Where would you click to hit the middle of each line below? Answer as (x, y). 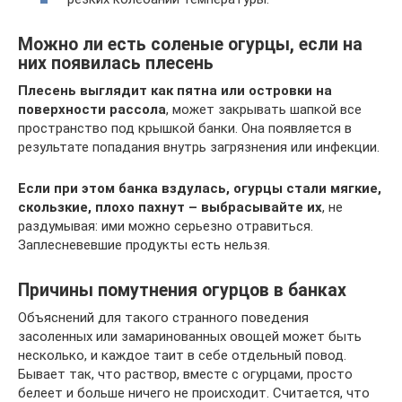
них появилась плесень (116, 63)
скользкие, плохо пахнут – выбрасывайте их (170, 207)
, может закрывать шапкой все (264, 109)
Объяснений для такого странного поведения (163, 317)
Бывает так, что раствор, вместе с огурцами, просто (185, 374)
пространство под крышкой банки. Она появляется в (185, 128)
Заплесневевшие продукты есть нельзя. (144, 245)
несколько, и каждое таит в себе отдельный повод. (182, 355)
